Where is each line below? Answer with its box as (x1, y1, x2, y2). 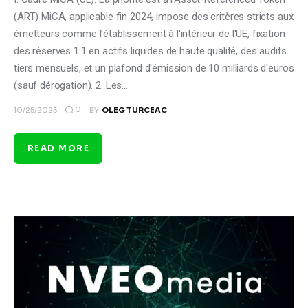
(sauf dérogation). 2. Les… (14, 78, 129, 91)
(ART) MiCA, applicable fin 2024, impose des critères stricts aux (14, 10, 294, 23)
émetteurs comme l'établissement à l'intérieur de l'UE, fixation (14, 27, 285, 40)
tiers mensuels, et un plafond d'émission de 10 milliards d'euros (14, 61, 294, 74)
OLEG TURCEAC (101, 104, 167, 115)
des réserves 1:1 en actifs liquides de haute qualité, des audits (14, 44, 287, 57)
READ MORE (27, 143, 89, 154)
